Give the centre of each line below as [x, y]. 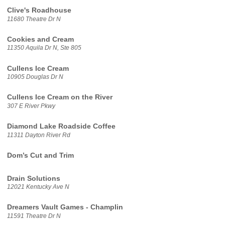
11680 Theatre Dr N [34, 19]
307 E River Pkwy [31, 106]
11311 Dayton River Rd [38, 135]
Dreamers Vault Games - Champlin [65, 207]
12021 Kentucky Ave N [38, 187]
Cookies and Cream [40, 39]
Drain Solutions [33, 178]
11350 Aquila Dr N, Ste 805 [44, 48]
